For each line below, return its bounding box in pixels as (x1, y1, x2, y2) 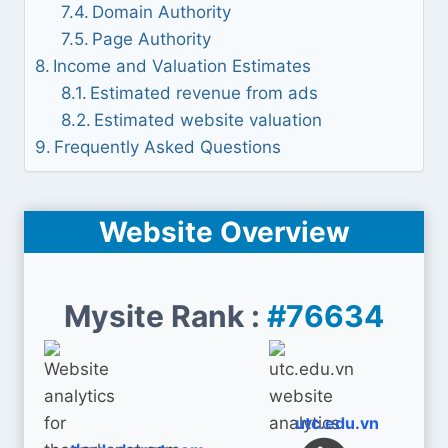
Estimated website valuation (93, 110, 322, 130)
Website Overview (98, 215, 350, 249)
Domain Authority (91, 2, 231, 22)
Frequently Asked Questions (54, 137, 282, 157)
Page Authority (91, 29, 211, 49)
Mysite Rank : (64, 298, 267, 334)
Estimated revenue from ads (89, 83, 318, 103)
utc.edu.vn (295, 413, 379, 433)
